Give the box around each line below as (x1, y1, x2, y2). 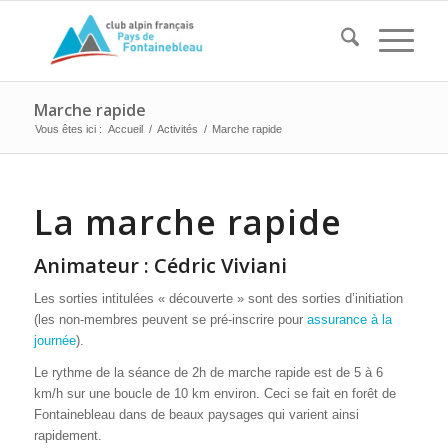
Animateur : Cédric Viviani (33, 252, 287, 279)
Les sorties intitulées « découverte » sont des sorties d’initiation (33, 291, 403, 307)
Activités (156, 123, 198, 135)
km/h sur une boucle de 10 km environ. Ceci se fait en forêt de (33, 386, 396, 402)
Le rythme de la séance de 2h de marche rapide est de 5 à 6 (33, 365, 383, 381)
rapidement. (33, 428, 102, 444)
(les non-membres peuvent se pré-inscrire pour (33, 312, 307, 328)
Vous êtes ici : (34, 123, 102, 135)
